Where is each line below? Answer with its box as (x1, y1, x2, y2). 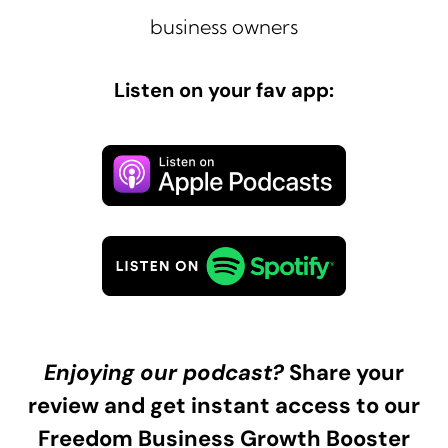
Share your (284, 358, 404, 388)
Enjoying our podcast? (44, 358, 284, 388)
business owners (150, 14, 298, 40)
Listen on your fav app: (114, 77, 334, 104)
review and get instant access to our (28, 391, 420, 421)
